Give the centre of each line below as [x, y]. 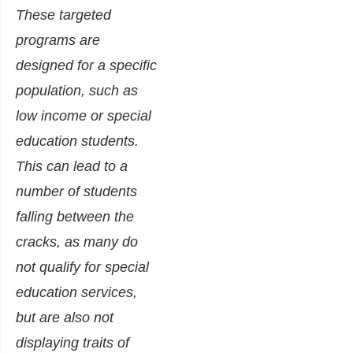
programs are [58, 41]
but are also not [65, 318]
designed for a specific [86, 66]
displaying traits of [72, 343]
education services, [76, 293]
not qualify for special [82, 268]
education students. [77, 141]
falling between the [75, 217]
